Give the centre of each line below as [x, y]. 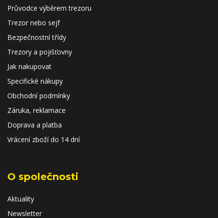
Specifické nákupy [35, 81]
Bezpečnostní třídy [37, 37]
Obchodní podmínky [39, 96]
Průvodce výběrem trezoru [49, 8]
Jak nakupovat [29, 66]
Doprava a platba [35, 125]
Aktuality [21, 199]
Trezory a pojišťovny [40, 52]
